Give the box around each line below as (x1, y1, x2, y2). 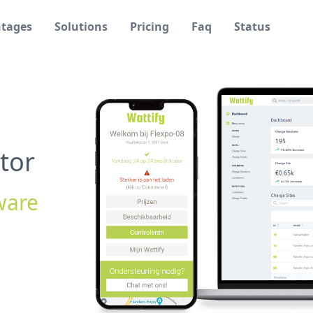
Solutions (54, 19, 108, 34)
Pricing (129, 19, 169, 34)
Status (233, 19, 270, 34)
